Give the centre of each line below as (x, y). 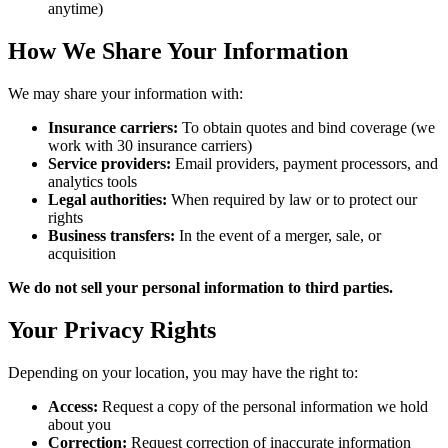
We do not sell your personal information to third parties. (200, 288)
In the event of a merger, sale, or (278, 236)
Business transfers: (111, 236)
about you (79, 425)
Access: (73, 407)
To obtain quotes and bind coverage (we (306, 128)
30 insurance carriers (182, 146)
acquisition (82, 254)
